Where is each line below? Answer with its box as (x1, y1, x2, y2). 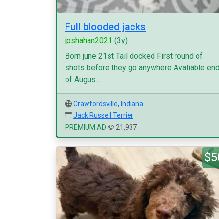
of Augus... (65, 75, 100, 84)
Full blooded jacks (65, 21, 146, 33)
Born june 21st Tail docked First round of (65, 51, 203, 61)
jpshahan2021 (65, 36, 112, 45)
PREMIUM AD (65, 123, 106, 131)
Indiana (121, 100, 143, 108)
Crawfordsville (73, 100, 118, 108)
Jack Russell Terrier (73, 111, 133, 119)
